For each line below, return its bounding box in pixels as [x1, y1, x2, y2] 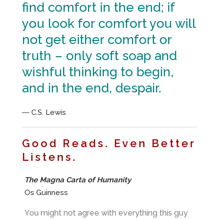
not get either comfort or [22, 32, 172, 47]
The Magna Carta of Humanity [24, 175, 131, 185]
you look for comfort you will [22, 16, 196, 31]
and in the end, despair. [22, 81, 161, 96]
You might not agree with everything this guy [24, 208, 188, 218]
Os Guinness [24, 188, 68, 197]
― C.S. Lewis [22, 108, 66, 117]
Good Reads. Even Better [22, 137, 196, 150]
